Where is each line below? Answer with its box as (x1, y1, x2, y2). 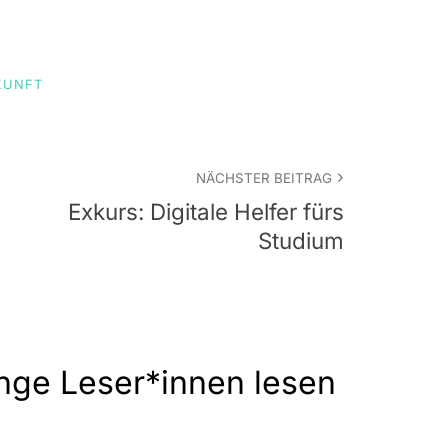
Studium (258, 226, 344, 254)
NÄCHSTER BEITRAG (195, 169, 332, 186)
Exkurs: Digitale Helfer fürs (68, 197, 344, 225)
